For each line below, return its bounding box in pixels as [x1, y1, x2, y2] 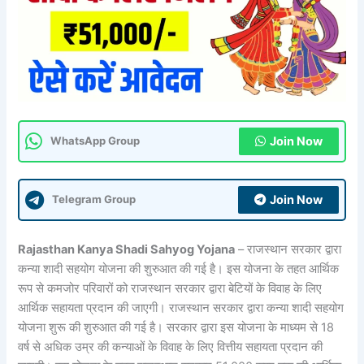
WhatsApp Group [50, 134, 141, 148]
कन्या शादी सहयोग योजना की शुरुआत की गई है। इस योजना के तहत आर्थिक [18, 262, 340, 277]
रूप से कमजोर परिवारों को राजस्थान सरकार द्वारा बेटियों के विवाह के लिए [18, 281, 323, 297]
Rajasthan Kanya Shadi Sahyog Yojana [18, 242, 236, 258]
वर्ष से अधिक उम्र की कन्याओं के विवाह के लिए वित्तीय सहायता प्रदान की [18, 340, 323, 355]
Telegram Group [52, 193, 136, 206]
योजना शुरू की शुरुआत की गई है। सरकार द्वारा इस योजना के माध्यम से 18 [18, 320, 335, 336]
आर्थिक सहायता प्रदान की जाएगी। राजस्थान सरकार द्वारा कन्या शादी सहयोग [18, 301, 344, 316]
